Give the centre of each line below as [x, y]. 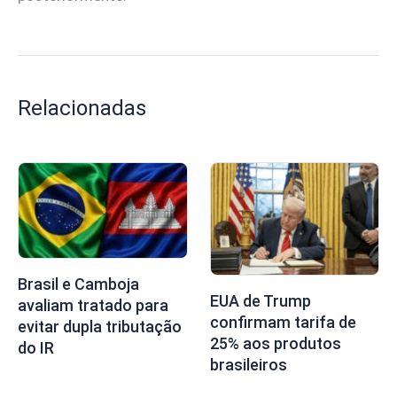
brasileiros [248, 365]
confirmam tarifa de [283, 323]
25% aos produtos [275, 344]
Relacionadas [82, 109]
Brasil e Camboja [78, 284]
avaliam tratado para [93, 306]
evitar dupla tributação [100, 327]
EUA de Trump [260, 301]
